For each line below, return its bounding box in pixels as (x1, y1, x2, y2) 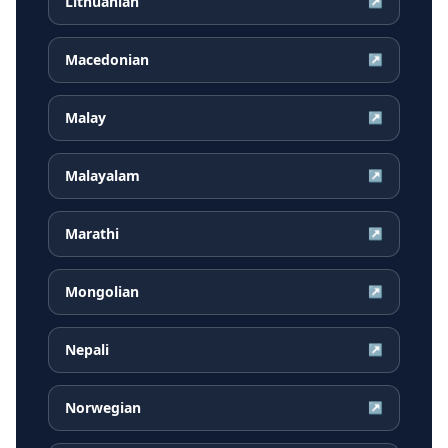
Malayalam (65, 166, 140, 186)
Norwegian (65, 398, 141, 418)
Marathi (65, 224, 119, 244)
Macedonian (65, 50, 149, 70)
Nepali (65, 340, 109, 360)
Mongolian (65, 282, 139, 302)
